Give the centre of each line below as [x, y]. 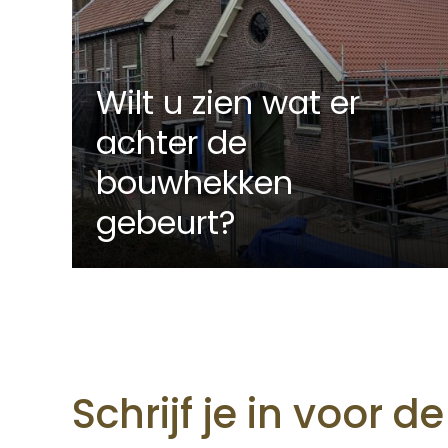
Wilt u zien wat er [228, 103]
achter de [171, 143]
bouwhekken [194, 183]
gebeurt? [166, 223]
